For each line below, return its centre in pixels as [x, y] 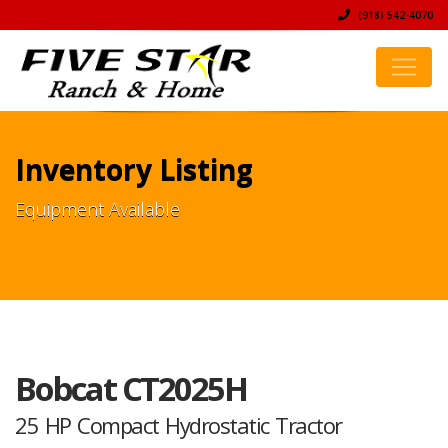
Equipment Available [97, 209]
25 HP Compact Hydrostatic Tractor [178, 425]
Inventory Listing [134, 169]
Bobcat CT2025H [130, 388]
